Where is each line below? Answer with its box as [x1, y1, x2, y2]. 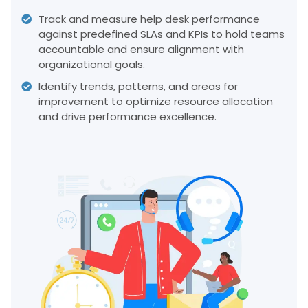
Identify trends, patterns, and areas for [38, 78, 238, 93]
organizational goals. [38, 56, 145, 71]
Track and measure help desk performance [38, 11, 260, 26]
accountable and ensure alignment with [38, 41, 244, 56]
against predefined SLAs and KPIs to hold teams [38, 26, 285, 41]
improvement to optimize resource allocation [38, 93, 273, 109]
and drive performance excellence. [38, 109, 217, 124]
